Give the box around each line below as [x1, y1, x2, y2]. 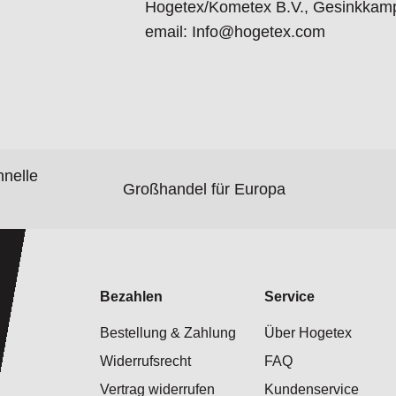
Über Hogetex [264, 325, 352, 341]
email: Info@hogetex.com [145, 23, 325, 42]
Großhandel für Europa [122, 179, 286, 198]
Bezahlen [100, 289, 164, 305]
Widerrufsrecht [100, 354, 192, 369]
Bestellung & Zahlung [100, 325, 237, 341]
